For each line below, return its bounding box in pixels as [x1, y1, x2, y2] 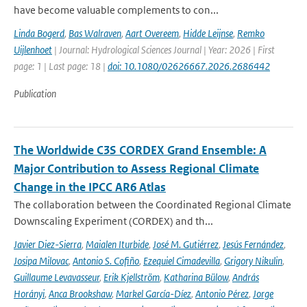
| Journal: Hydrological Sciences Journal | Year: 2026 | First [52, 43, 275, 56]
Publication [14, 87, 56, 100]
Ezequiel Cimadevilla [143, 254, 220, 267]
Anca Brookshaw [49, 287, 112, 300]
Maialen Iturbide [86, 238, 149, 251]
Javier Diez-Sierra [14, 238, 82, 251]
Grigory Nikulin [224, 254, 282, 267]
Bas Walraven [69, 27, 121, 40]
